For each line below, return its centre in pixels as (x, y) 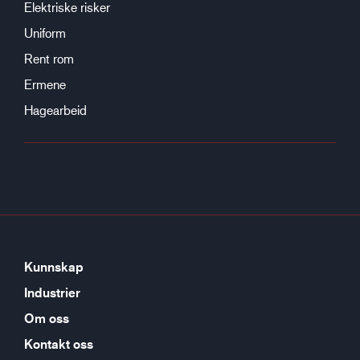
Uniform (45, 33)
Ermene (45, 84)
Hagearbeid (55, 110)
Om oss (47, 318)
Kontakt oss (59, 344)
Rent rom (49, 58)
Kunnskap (54, 267)
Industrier (52, 292)
